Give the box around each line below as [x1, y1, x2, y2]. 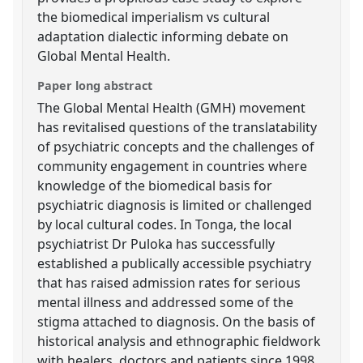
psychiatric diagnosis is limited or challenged [37, 195, 313, 214]
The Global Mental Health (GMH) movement [37, 98, 306, 117]
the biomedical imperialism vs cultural [37, 7, 271, 26]
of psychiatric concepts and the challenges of [37, 137, 315, 156]
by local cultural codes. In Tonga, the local [37, 215, 293, 233]
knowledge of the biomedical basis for [37, 176, 273, 194]
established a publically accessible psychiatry [37, 254, 312, 272]
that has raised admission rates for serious [37, 273, 301, 292]
